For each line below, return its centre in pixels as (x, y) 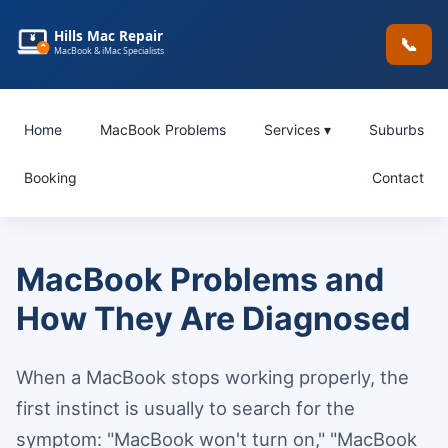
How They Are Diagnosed (213, 318)
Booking (50, 177)
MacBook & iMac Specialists (109, 50)
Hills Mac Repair (109, 35)
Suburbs (396, 129)
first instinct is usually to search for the (185, 407)
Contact (398, 177)
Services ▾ (297, 129)
